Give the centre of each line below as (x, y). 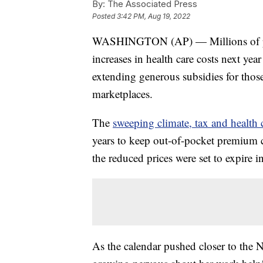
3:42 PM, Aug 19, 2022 (154, 16)
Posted (104, 16)
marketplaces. (122, 94)
